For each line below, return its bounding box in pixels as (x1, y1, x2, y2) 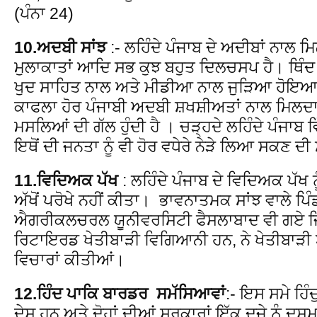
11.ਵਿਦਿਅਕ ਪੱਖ (14, 171, 118, 190)
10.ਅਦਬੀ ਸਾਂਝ (14, 38, 106, 57)
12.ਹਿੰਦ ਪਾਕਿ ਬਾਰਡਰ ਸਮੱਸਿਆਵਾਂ (14, 284, 226, 303)
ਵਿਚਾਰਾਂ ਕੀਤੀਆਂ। (14, 250, 125, 269)
